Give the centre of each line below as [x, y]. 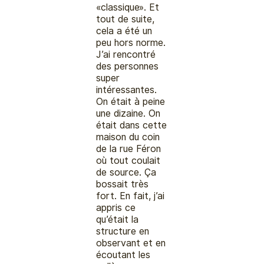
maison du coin [128, 137]
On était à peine [131, 101]
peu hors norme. [131, 42]
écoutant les [123, 255]
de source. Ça [126, 172]
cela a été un [124, 31]
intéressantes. [127, 90]
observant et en [131, 243]
